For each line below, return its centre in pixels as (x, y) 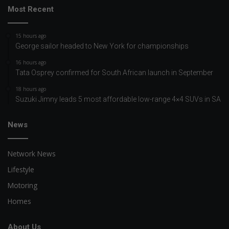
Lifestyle (21, 170)
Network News (32, 154)
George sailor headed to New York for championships (102, 46)
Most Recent (31, 9)
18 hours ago (31, 89)
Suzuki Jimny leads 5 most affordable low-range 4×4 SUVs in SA (118, 99)
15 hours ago (31, 36)
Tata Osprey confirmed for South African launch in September (114, 73)
